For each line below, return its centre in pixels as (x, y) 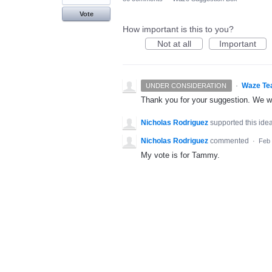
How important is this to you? (178, 29)
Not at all (174, 44)
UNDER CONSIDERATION (186, 86)
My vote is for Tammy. (180, 155)
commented (230, 141)
